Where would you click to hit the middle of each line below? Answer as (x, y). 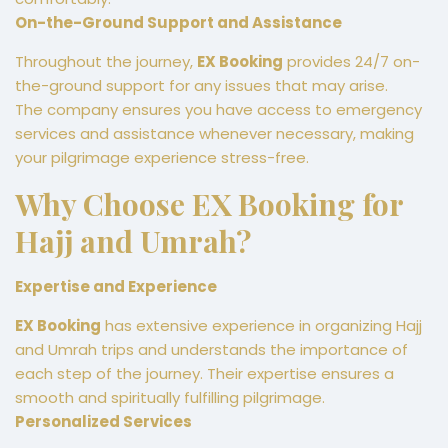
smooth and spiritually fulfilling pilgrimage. (170, 398)
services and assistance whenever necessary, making (214, 134)
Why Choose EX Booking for (209, 204)
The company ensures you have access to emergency (218, 110)
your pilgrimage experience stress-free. (162, 158)
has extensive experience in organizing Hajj (261, 326)
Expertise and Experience (116, 287)
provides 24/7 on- (351, 62)
